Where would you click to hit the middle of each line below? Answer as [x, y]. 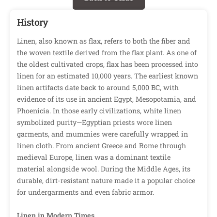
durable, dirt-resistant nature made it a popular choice [106, 181]
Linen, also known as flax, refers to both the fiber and [104, 41]
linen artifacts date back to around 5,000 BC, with [98, 88]
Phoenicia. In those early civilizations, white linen [99, 111]
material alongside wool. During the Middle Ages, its [104, 169]
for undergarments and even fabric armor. [85, 192]
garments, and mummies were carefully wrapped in [102, 134]
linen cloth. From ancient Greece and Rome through [101, 146]
